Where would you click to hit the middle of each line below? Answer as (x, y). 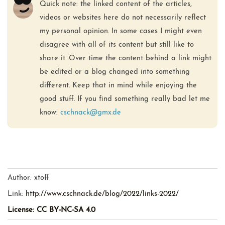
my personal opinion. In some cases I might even (121, 31)
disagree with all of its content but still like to (117, 45)
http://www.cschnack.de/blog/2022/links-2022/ (102, 194)
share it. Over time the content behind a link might (125, 58)
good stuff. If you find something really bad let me (125, 99)
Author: (19, 178)
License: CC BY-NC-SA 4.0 (51, 210)
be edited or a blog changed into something (115, 72)
